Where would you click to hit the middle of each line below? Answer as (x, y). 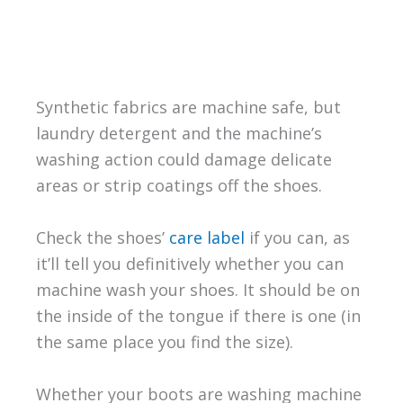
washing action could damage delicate (184, 159)
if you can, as (297, 237)
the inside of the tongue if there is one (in (198, 315)
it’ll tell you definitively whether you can (189, 263)
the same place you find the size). (164, 341)
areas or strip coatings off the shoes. (179, 185)
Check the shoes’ (102, 237)
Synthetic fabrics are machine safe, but (188, 107)
